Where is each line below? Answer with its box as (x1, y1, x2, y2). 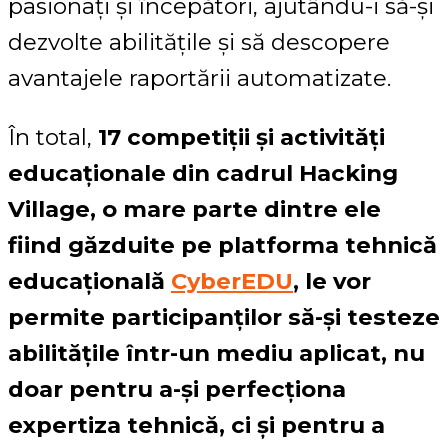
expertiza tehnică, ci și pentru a (8, 410, 385, 439)
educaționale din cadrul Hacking (8, 158, 398, 187)
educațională (8, 266, 165, 295)
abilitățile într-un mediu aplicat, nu (8, 338, 425, 367)
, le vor (293, 266, 371, 295)
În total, (8, 122, 98, 151)
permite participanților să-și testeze (8, 302, 440, 331)
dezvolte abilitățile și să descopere (8, 28, 390, 57)
